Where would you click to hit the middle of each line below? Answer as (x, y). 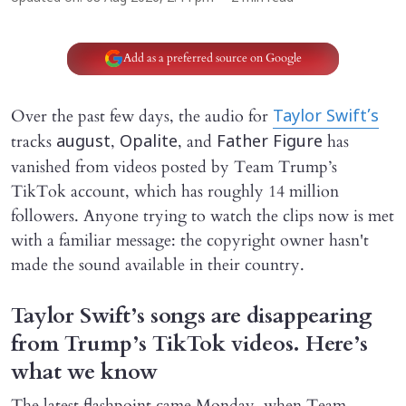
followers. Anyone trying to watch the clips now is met (203, 216)
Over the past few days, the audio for (142, 116)
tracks (34, 141)
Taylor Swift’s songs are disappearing (192, 315)
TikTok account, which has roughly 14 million (175, 191)
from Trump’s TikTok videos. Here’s (189, 343)
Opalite (149, 142)
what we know (84, 372)
